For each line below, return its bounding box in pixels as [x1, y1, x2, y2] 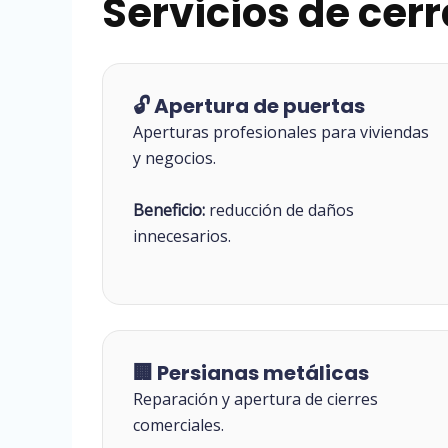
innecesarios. [133, 224, 231, 247]
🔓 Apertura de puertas [133, 92, 365, 121]
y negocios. [133, 147, 216, 170]
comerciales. [133, 414, 224, 437]
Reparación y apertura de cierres [133, 388, 378, 411]
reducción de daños [205, 198, 354, 221]
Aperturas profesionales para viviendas [133, 121, 429, 144]
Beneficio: [133, 198, 205, 221]
